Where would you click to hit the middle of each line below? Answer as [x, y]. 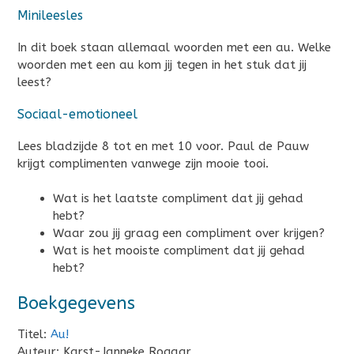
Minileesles [50, 15]
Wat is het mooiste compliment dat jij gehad [179, 251]
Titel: [34, 335]
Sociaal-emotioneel [77, 115]
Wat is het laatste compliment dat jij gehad [178, 199]
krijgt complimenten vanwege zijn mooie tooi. [143, 163]
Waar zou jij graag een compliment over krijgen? [189, 233]
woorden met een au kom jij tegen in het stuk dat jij [162, 64]
